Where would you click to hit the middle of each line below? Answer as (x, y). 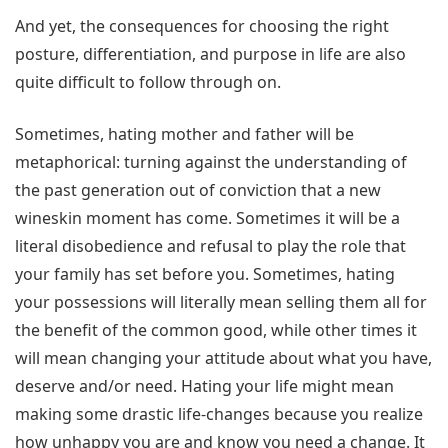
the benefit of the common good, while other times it (216, 330)
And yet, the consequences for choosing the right (202, 26)
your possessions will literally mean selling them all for (221, 302)
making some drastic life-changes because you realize (219, 414)
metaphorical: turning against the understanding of (211, 162)
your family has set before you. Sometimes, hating (205, 274)
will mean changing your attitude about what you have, (223, 358)
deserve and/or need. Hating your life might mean (204, 386)
